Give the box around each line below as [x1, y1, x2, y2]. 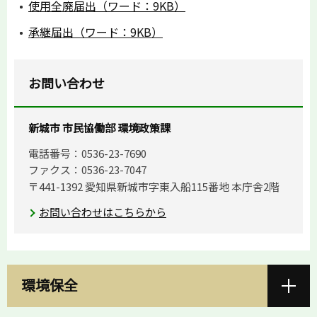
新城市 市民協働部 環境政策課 [28, 120, 171, 136]
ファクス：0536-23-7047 [28, 162, 146, 178]
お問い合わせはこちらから [39, 204, 166, 219]
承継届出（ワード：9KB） [28, 23, 163, 41]
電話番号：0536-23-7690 [28, 146, 146, 161]
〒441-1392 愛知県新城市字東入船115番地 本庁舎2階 [28, 178, 279, 194]
